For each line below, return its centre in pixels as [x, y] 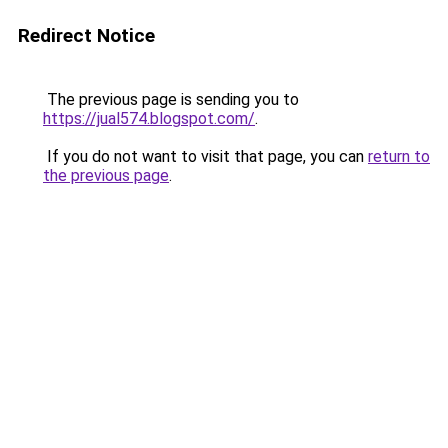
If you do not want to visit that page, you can [205, 156]
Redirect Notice [86, 35]
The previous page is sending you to [171, 99]
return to [399, 156]
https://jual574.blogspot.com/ [149, 118]
